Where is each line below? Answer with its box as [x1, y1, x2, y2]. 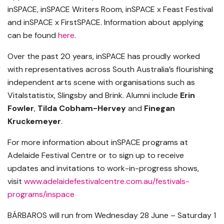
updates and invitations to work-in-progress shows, [7, 162, 199, 173]
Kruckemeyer [7, 115, 61, 126]
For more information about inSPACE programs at [7, 136, 188, 147]
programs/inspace [7, 188, 74, 199]
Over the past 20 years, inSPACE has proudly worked [7, 50, 200, 61]
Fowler [7, 102, 34, 113]
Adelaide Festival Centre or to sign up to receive [7, 149, 184, 160]
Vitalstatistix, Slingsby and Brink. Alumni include [7, 89, 180, 100]
